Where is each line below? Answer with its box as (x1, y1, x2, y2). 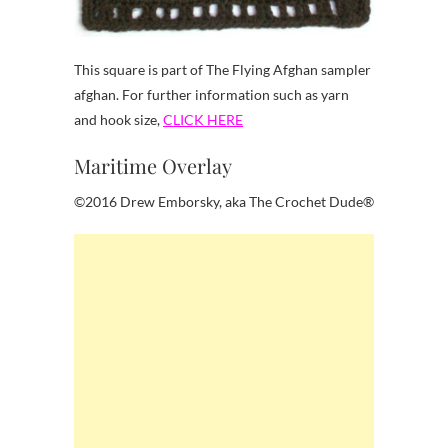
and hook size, (74, 111, 163, 129)
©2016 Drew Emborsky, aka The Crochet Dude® (74, 193, 374, 211)
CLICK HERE (163, 111, 243, 129)
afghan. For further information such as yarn (74, 86, 349, 104)
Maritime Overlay (74, 152, 232, 180)
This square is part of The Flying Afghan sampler (74, 61, 371, 79)
